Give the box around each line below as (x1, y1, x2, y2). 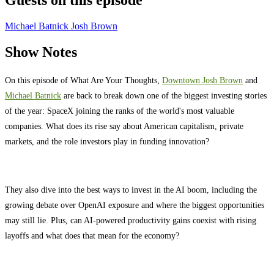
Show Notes (5, 44, 77, 61)
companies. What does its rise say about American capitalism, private (5, 120, 243, 131)
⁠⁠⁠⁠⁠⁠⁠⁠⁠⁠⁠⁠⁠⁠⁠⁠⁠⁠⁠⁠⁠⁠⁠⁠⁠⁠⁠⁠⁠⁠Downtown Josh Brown (162, 75, 243, 85)
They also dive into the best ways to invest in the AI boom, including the (5, 184, 257, 194)
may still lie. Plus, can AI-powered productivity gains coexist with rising (5, 215, 256, 225)
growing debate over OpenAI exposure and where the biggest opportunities (5, 199, 264, 210)
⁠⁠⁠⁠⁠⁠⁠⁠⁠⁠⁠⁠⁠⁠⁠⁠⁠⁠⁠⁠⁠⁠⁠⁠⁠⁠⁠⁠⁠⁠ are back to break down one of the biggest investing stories (61, 90, 267, 100)
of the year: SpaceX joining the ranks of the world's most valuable (5, 105, 234, 116)
